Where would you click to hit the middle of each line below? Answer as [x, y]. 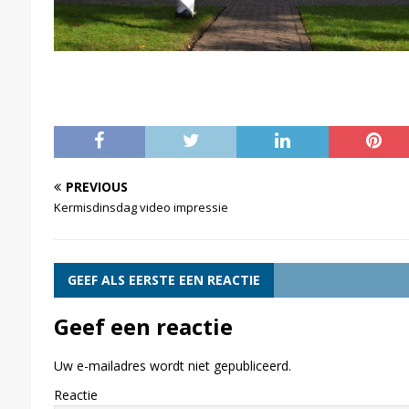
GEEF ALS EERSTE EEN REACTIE [163, 279]
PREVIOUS [96, 186]
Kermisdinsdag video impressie [141, 207]
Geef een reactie [143, 326]
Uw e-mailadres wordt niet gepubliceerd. [172, 365]
